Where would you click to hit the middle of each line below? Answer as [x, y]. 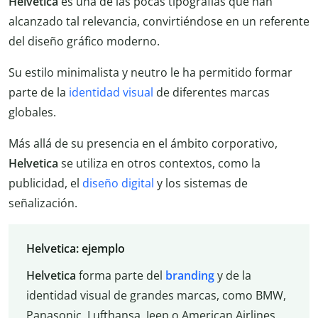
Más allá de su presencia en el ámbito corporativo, [143, 143]
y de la [232, 276]
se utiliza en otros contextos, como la [159, 163]
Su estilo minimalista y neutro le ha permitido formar [150, 72]
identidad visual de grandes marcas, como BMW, [156, 296]
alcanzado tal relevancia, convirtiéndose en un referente [159, 21]
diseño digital [118, 183]
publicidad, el [45, 183]
